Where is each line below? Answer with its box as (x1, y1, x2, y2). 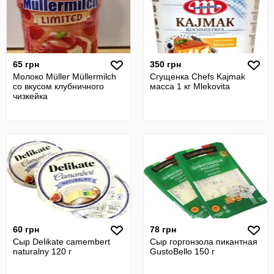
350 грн (150, 59, 181, 69)
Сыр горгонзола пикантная (150, 237, 257, 246)
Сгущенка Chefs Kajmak (150, 72, 245, 81)
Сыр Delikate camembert (13, 237, 110, 246)
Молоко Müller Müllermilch (13, 72, 116, 81)
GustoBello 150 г (150, 246, 215, 256)
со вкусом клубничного (13, 81, 104, 91)
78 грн (150, 224, 176, 234)
